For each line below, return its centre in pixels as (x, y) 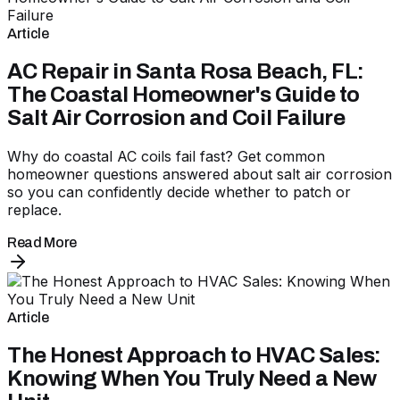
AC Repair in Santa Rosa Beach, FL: (186, 71)
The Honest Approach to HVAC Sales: (194, 355)
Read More (42, 242)
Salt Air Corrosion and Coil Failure (176, 117)
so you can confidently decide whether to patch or (179, 192)
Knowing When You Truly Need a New (192, 378)
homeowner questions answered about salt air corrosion (200, 174)
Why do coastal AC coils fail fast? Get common (166, 156)
